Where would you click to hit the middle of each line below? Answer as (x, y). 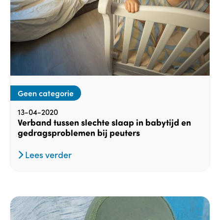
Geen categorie (46, 93)
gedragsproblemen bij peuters (79, 133)
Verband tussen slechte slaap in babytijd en (104, 123)
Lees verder (47, 155)
